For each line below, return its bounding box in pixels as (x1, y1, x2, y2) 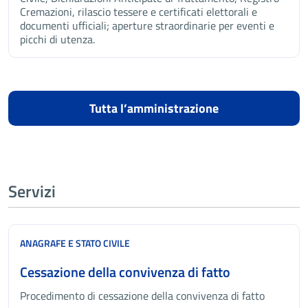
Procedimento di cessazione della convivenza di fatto (20, 287, 265, 304)
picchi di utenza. (20, 31, 95, 47)
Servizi (8, 179, 56, 203)
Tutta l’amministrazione (89, 99, 219, 118)
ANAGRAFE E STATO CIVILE (20, 236, 130, 250)
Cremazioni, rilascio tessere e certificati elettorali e (20, 3, 257, 20)
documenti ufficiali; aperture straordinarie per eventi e (20, 17, 274, 34)
